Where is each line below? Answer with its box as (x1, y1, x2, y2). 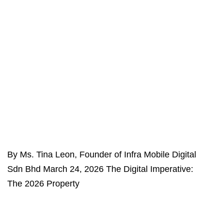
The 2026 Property (7, 179, 79, 189)
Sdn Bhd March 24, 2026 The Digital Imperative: (7, 164, 193, 174)
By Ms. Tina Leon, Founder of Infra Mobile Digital (7, 150, 196, 160)
